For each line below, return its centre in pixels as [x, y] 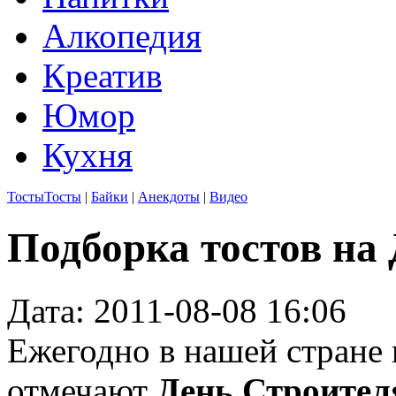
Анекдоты [169, 197]
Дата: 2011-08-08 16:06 [177, 310]
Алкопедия [122, 36]
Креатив [102, 76]
